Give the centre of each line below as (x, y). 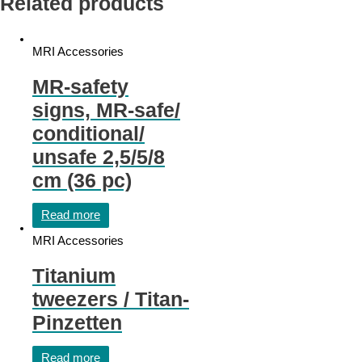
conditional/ (88, 133)
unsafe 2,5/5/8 (99, 156)
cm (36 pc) (82, 180)
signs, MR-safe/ (106, 109)
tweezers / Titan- (111, 299)
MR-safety (80, 86)
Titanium (74, 276)
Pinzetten (77, 323)
